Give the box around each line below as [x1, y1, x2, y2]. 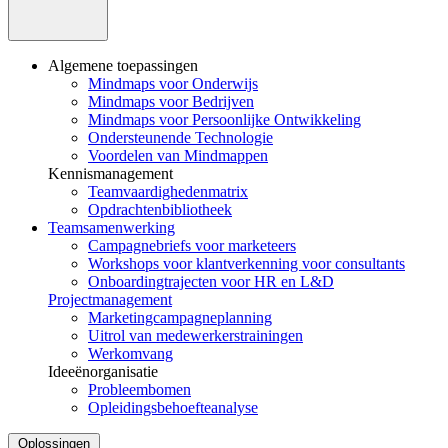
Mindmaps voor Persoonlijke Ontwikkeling [88, 110, 361, 128]
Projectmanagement [48, 290, 172, 308]
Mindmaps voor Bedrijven [88, 92, 254, 110]
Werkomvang [88, 344, 173, 362]
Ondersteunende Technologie [88, 128, 273, 146]
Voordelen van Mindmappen [88, 146, 268, 164]
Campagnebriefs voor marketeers [88, 236, 296, 254]
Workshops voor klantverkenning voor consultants [88, 254, 405, 272]
